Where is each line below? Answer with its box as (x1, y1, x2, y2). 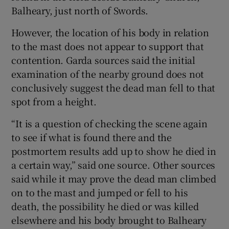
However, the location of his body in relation (11, 25, 209, 39)
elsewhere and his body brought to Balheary (11, 213, 207, 226)
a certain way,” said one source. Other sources (11, 157, 216, 171)
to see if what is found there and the (11, 130, 172, 144)
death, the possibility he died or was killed (11, 199, 199, 213)
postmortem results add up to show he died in (11, 144, 216, 157)
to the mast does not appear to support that (11, 39, 204, 53)
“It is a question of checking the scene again (11, 116, 208, 130)
